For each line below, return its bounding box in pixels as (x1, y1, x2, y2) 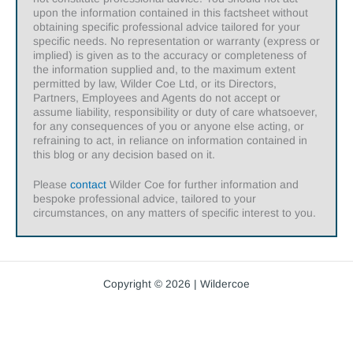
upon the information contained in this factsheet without (33, 6, 308, 20)
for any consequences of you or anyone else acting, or (33, 120, 304, 133)
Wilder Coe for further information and (106, 178, 299, 191)
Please (33, 178, 70, 191)
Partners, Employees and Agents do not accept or (33, 91, 281, 105)
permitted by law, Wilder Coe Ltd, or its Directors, (33, 77, 277, 91)
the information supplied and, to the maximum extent (33, 63, 295, 76)
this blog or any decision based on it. (33, 148, 215, 162)
